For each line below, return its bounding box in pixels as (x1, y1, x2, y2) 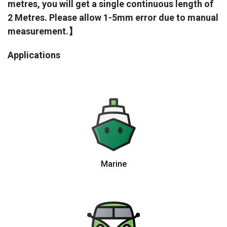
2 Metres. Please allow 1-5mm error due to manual (8, 12, 218, 23)
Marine (100, 159, 127, 169)
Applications (8, 49, 60, 60)
